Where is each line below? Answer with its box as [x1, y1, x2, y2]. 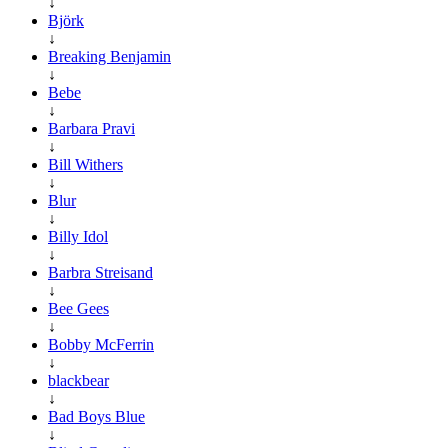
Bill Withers [48, 155, 123, 173]
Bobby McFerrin [48, 335, 154, 353]
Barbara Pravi [48, 119, 135, 137]
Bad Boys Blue [48, 407, 145, 425]
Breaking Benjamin [48, 47, 171, 65]
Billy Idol [48, 227, 108, 245]
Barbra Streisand [48, 263, 153, 281]
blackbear [48, 371, 109, 389]
